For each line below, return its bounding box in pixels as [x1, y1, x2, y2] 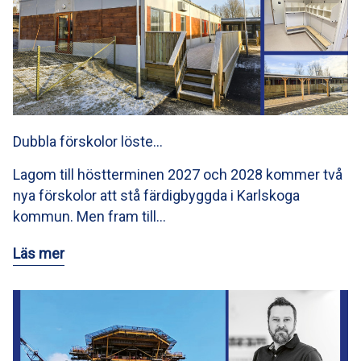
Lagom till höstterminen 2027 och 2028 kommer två [13, 165, 342, 183]
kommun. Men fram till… [13, 207, 166, 225]
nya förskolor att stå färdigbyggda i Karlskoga [13, 186, 300, 204]
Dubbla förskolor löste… [13, 132, 163, 150]
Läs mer [13, 244, 64, 262]
